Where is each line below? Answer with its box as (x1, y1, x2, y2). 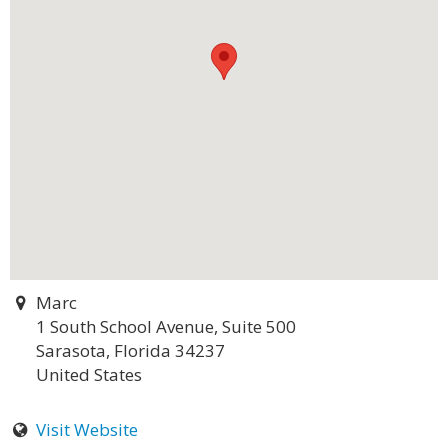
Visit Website (35, 418, 138, 441)
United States (36, 363, 142, 386)
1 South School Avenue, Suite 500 (36, 315, 296, 338)
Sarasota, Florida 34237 (36, 339, 225, 362)
